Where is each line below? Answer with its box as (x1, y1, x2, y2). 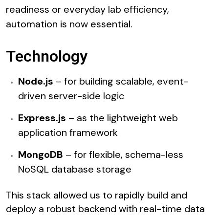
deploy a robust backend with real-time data (6, 202, 205, 216)
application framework (18, 126, 118, 139)
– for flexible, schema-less (63, 148, 183, 161)
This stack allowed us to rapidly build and (6, 189, 187, 202)
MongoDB (18, 148, 63, 161)
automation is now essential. (6, 18, 132, 31)
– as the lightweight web (66, 111, 178, 125)
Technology (6, 47, 88, 66)
